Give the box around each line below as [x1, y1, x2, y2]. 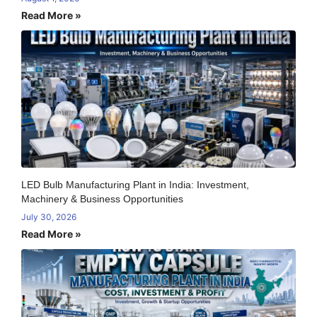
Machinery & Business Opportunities [21, 192, 183, 204]
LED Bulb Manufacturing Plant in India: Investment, [21, 178, 249, 190]
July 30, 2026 [21, 211, 76, 222]
